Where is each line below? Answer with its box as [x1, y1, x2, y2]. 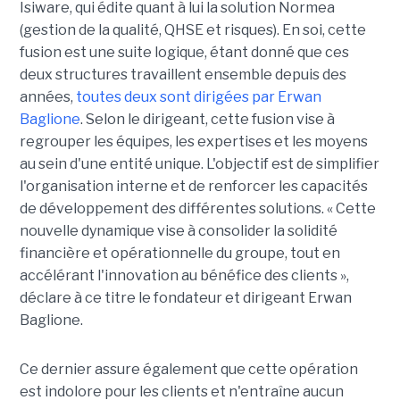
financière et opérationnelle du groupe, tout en [19, 245, 340, 262]
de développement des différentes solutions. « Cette [19, 200, 376, 218]
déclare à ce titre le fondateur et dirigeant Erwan [19, 289, 352, 307]
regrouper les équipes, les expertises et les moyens [19, 133, 368, 151]
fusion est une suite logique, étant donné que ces [19, 44, 349, 62]
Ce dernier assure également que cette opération [19, 361, 358, 379]
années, [19, 88, 73, 106]
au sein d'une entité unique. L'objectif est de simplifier [19, 155, 379, 173]
